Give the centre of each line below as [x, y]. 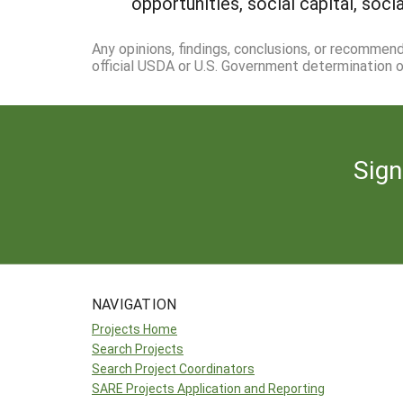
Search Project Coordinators [173, 368]
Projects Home [134, 328]
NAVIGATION [134, 303]
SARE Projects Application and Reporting [208, 388]
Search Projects [138, 348]
